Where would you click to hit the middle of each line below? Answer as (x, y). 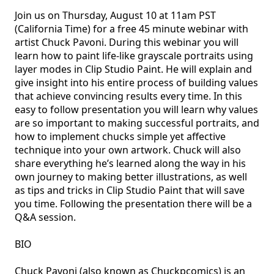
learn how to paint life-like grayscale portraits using (134, 56)
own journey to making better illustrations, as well (131, 177)
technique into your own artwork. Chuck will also (128, 150)
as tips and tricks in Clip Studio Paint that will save (130, 190)
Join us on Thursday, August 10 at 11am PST (115, 15)
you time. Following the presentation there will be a (133, 204)
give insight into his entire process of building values (136, 83)
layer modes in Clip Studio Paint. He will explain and (133, 69)
